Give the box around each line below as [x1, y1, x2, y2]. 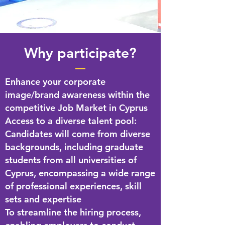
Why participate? [24, 44, 137, 61]
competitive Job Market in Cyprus [5, 102, 148, 114]
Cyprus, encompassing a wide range [5, 167, 155, 179]
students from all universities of [5, 154, 137, 166]
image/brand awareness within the [5, 89, 150, 100]
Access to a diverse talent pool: [5, 115, 137, 127]
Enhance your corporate [5, 76, 105, 87]
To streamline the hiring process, [5, 206, 141, 218]
